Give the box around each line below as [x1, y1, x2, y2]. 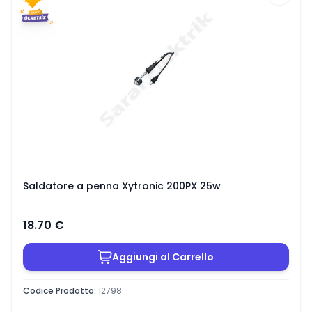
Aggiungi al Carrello [112, 249, 214, 264]
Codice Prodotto [23, 284, 94, 297]
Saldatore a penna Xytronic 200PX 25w [23, 179, 221, 193]
